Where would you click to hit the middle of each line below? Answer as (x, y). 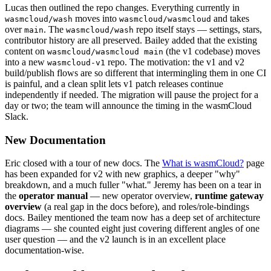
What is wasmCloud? (203, 163)
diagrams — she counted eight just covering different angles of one (132, 229)
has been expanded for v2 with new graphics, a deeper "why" (122, 174)
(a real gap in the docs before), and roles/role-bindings (145, 207)
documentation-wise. (44, 250)
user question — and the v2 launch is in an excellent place (115, 240)
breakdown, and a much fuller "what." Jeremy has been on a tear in (133, 185)
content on (26, 51)
